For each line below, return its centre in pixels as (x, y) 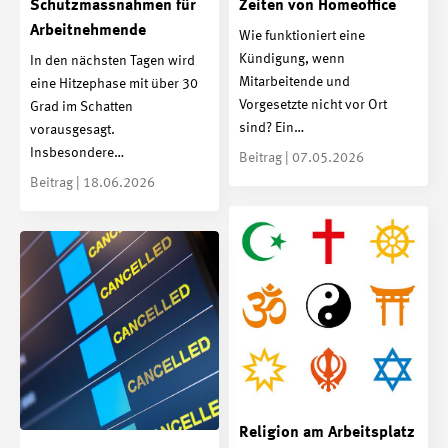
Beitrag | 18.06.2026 (92, 182)
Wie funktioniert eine (302, 35)
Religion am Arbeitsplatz (327, 432)
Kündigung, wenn (292, 58)
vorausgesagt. (72, 129)
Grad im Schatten (81, 106)
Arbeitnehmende (88, 31)
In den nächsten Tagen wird (112, 60)
